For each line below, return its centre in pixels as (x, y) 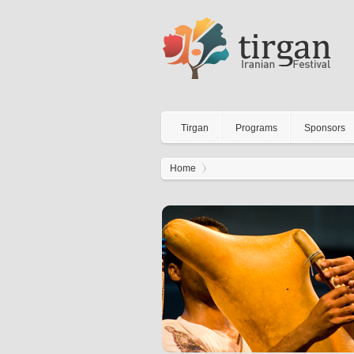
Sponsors (325, 128)
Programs (256, 128)
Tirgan (195, 128)
